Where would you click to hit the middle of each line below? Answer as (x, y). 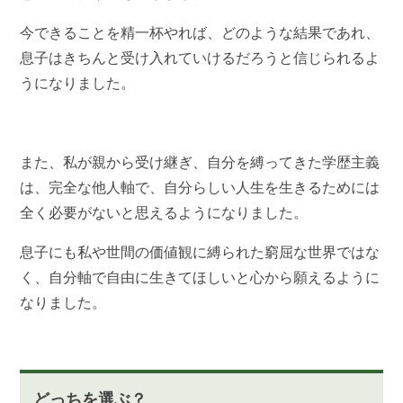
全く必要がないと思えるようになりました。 (164, 212)
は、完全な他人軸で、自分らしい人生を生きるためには (200, 187)
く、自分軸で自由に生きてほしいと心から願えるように (200, 277)
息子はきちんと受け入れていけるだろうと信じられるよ (200, 58)
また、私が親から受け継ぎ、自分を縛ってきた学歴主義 (200, 162)
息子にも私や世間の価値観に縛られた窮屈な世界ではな (200, 252)
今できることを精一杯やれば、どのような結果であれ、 (200, 32)
